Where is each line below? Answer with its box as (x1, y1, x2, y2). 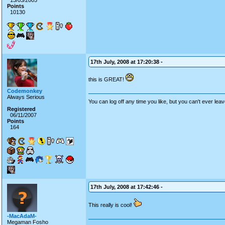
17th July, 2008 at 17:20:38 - (90, 59, 163, 65)
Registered (7, 106, 36, 112)
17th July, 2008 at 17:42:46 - (90, 184, 163, 190)
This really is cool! (88, 202, 134, 208)
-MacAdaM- (7, 213, 37, 219)
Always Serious (7, 94, 45, 100)
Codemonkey (7, 88, 42, 94)
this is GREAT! (88, 76, 126, 82)
